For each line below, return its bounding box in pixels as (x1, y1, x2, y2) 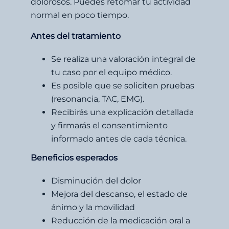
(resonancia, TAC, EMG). (51, 94, 144, 104)
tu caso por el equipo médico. (51, 67, 172, 77)
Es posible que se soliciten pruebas (51, 80, 194, 90)
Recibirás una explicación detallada (51, 107, 194, 117)
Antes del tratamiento (31, 31, 121, 41)
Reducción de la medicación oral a (51, 215, 190, 225)
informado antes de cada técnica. (51, 133, 187, 144)
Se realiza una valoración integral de (51, 54, 196, 64)
